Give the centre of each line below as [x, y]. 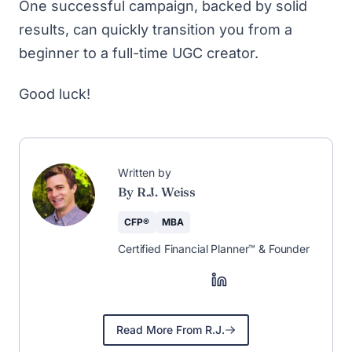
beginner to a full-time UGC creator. [139, 53]
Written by [145, 172]
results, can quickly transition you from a [156, 29]
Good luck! [55, 94]
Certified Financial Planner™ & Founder [214, 249]
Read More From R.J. [170, 329]
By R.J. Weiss [157, 192]
